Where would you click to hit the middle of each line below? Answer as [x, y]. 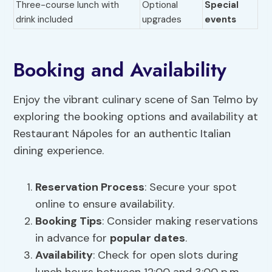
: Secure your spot [191, 187]
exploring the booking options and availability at [136, 117]
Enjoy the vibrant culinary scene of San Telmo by [136, 100]
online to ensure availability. [105, 204]
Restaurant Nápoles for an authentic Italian [122, 134]
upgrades [162, 20]
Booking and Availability [120, 70]
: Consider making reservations [180, 221]
